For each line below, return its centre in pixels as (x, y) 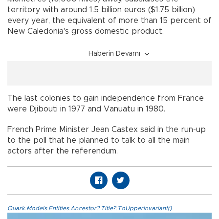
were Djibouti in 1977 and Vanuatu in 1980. (86, 109)
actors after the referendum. (63, 151)
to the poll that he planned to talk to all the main (99, 140)
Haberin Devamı (114, 54)
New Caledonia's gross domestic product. (86, 31)
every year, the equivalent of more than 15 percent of (109, 20)
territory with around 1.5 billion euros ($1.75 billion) (101, 10)
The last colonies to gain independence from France (106, 98)
